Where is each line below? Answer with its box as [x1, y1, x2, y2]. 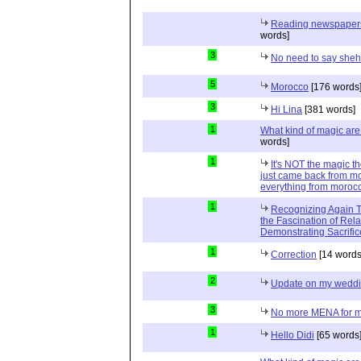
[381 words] [302, 104, 355, 115]
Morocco [271, 81, 309, 93]
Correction [271, 249, 317, 260]
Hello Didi [271, 330, 314, 341]
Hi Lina [271, 104, 302, 115]
